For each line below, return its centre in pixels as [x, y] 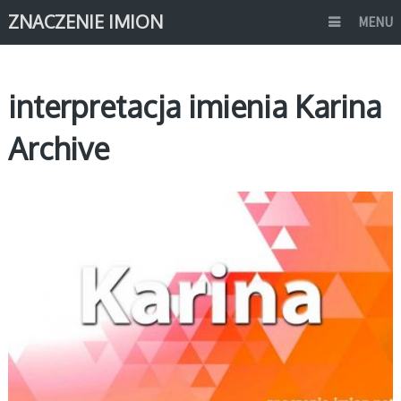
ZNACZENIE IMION [85, 21]
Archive [58, 148]
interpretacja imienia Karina [194, 106]
